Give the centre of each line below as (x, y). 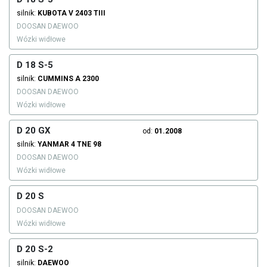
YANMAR (53, 145)
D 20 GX (34, 131)
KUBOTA (52, 13)
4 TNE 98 (86, 145)
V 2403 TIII (87, 13)
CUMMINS (55, 79)
